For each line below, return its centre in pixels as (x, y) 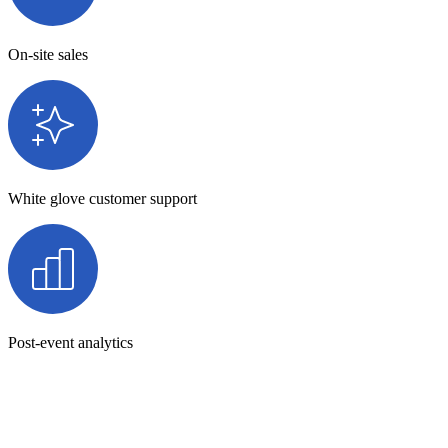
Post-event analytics (70, 342)
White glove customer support (102, 198)
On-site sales (48, 54)
